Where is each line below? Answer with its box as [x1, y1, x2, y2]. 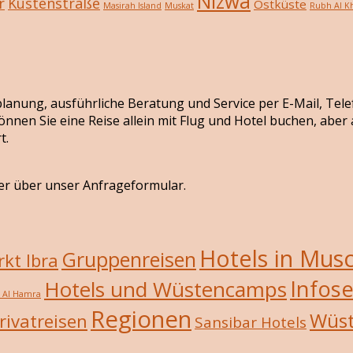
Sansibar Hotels [195, 312, 307, 333]
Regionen [91, 303, 191, 336]
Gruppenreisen [61, 246, 196, 273]
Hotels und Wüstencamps [44, 275, 287, 304]
